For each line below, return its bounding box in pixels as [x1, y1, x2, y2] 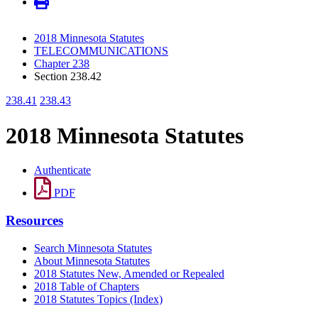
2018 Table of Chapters [34, 280, 139, 292]
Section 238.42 [34, 70, 102, 83]
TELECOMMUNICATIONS [34, 45, 168, 57]
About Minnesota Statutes [34, 254, 150, 267]
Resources [6, 212, 63, 228]
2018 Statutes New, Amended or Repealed [34, 267, 224, 280]
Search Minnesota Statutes [34, 241, 152, 254]
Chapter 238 [34, 57, 89, 70]
